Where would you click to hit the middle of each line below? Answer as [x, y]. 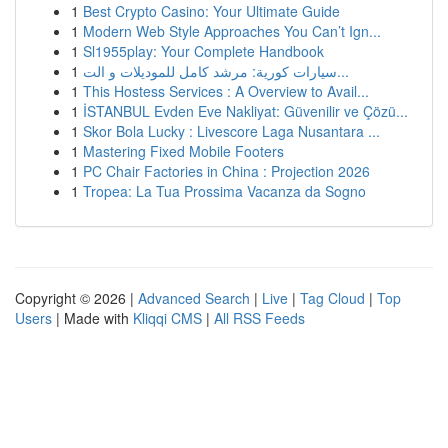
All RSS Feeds [259, 318]
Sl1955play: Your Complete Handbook [203, 51]
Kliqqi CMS [167, 318]
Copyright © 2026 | [76, 298]
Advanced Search [194, 298]
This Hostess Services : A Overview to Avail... [226, 91]
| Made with [92, 318]
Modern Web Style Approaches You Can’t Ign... [232, 31]
